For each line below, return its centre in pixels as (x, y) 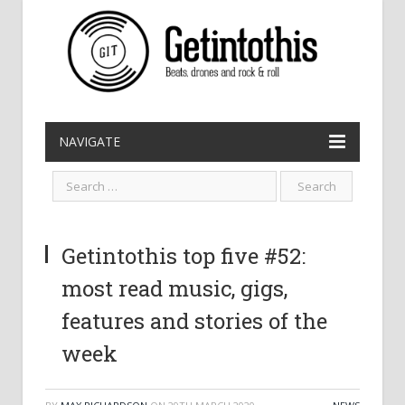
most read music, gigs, (174, 288)
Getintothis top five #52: (184, 256)
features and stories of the (194, 321)
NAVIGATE (89, 141)
